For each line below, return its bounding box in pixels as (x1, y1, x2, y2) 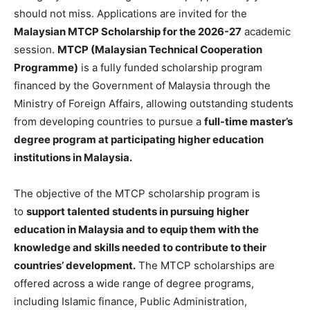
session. (14, 43, 57, 56)
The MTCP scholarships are (136, 259, 275, 272)
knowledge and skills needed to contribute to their (14, 241, 266, 254)
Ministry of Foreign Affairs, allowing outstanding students (14, 97, 293, 110)
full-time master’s (204, 115, 293, 128)
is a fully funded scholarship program (78, 61, 262, 74)
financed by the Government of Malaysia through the (14, 79, 271, 92)
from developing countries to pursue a (14, 115, 204, 128)
